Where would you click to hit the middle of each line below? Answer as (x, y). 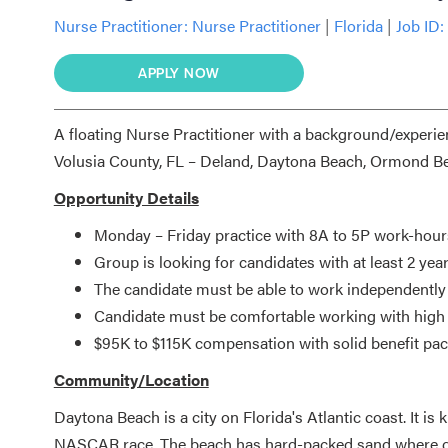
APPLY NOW (179, 72)
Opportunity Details (126, 197)
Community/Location (131, 379)
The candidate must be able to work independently (269, 288)
